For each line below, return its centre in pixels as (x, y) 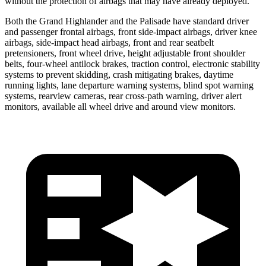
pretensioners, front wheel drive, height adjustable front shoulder (125, 53)
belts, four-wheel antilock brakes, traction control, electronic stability (132, 64)
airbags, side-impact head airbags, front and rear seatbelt (109, 42)
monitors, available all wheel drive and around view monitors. (120, 106)
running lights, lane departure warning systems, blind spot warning (129, 85)
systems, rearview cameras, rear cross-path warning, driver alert (123, 96)
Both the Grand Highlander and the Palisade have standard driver (127, 21)
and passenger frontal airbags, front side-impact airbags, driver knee (131, 31)
